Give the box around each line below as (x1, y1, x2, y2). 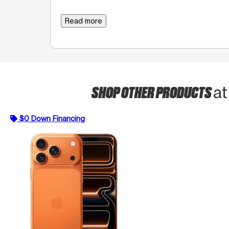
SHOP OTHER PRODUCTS (91, 81, 213, 101)
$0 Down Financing (19, 113, 85, 123)
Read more (65, 16, 102, 25)
